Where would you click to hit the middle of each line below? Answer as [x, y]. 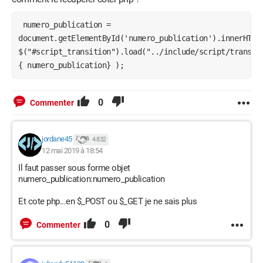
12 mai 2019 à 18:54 [72, 151]
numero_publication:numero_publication [92, 179]
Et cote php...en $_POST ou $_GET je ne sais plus [107, 201]
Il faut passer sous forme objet [74, 168]
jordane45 [57, 139]
